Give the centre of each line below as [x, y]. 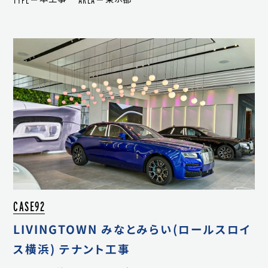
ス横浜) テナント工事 [72, 249]
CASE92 [29, 207]
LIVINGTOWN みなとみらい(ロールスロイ [132, 229]
